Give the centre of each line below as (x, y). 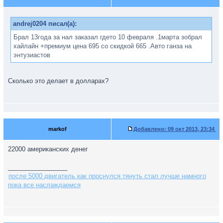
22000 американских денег (48, 149)
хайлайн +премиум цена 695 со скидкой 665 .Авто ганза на (103, 46)
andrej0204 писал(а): (45, 24)
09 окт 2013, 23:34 (191, 129)
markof (57, 129)
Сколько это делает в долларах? (58, 81)
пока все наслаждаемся (44, 185)
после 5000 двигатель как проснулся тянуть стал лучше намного (107, 176)
